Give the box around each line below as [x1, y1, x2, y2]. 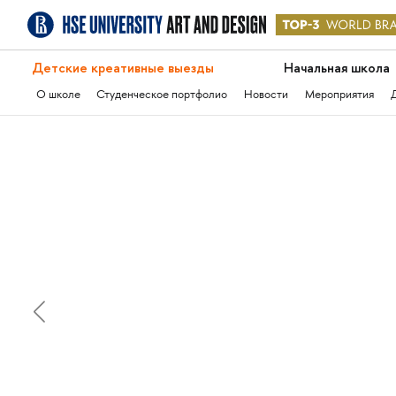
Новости [244, 89, 289, 102]
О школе [35, 89, 80, 102]
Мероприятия [305, 89, 375, 102]
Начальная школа [283, 59, 390, 77]
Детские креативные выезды [31, 59, 214, 77]
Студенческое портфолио [96, 89, 228, 102]
